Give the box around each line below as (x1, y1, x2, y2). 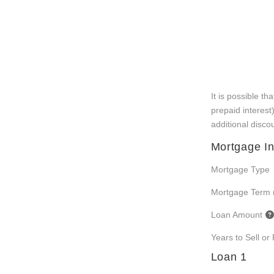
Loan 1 (210, 251, 247, 263)
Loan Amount (210, 210, 262, 220)
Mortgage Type (210, 165, 270, 174)
